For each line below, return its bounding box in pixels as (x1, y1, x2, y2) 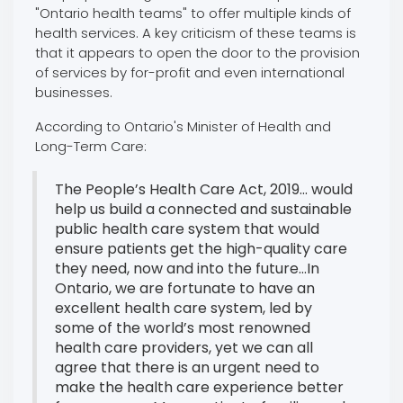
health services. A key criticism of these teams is (34, 22, 356, 42)
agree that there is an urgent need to (54, 356, 319, 378)
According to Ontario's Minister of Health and (34, 116, 331, 136)
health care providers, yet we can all (54, 336, 313, 358)
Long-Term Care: (34, 136, 147, 156)
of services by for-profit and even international (34, 62, 345, 82)
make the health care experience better (54, 376, 344, 398)
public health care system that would (54, 218, 319, 239)
